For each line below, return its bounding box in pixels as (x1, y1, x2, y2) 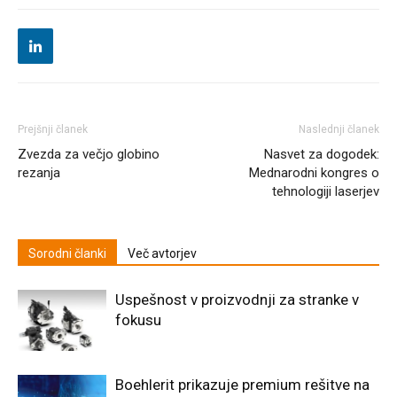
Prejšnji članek (18, 122, 88, 136)
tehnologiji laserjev (272, 183, 379, 199)
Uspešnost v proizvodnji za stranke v (115, 290, 359, 308)
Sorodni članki (28, 245, 106, 261)
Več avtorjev (128, 245, 197, 261)
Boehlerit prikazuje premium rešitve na (115, 375, 370, 393)
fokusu (115, 310, 161, 329)
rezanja (18, 164, 60, 181)
